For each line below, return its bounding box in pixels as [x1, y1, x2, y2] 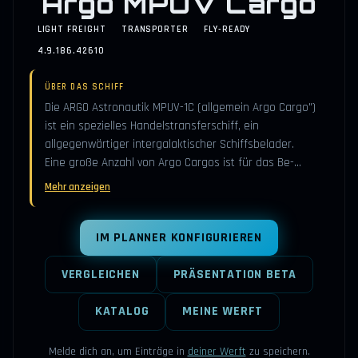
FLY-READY [204, 23, 251, 36]
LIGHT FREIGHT [37, 23, 106, 36]
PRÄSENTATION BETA [173, 265, 297, 283]
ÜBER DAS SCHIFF [45, 81, 125, 93]
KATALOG [94, 303, 149, 320]
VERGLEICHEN [61, 265, 140, 283]
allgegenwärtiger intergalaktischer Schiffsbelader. [45, 136, 294, 152]
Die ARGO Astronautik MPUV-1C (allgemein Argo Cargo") [45, 99, 316, 115]
